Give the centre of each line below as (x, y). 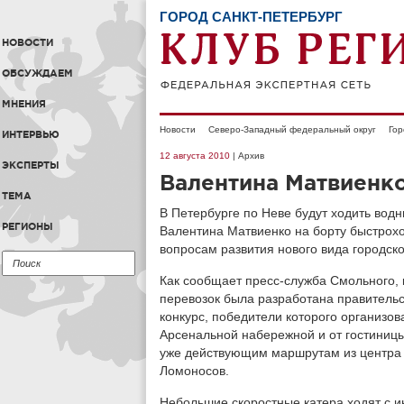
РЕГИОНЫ (28, 226)
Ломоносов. (194, 371)
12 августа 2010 (195, 156)
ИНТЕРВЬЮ (31, 134)
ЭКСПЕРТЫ (31, 165)
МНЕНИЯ (24, 104)
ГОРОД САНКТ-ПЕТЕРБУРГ (251, 17)
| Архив (247, 156)
